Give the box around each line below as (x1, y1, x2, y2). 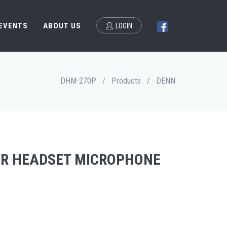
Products (111, 76, 141, 86)
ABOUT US (43, 21, 81, 30)
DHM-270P (60, 76, 96, 86)
